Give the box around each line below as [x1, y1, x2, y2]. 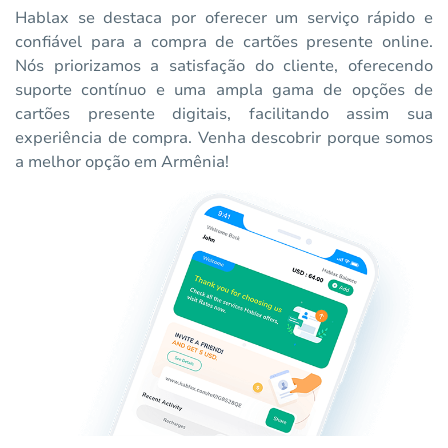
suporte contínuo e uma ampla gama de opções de [15, 79, 433, 102]
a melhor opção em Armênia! [15, 151, 229, 174]
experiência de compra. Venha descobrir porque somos [15, 127, 433, 150]
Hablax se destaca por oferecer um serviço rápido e [15, 7, 433, 30]
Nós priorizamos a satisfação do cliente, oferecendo [15, 55, 433, 78]
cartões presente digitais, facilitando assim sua [15, 103, 433, 126]
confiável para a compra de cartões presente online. [15, 31, 433, 54]
